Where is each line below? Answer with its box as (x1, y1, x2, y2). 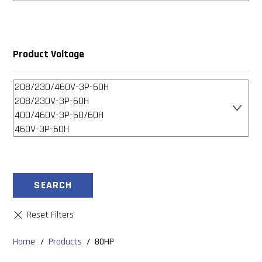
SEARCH (34, 178, 73, 192)
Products (48, 236, 82, 248)
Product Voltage (13, 47, 85, 61)
